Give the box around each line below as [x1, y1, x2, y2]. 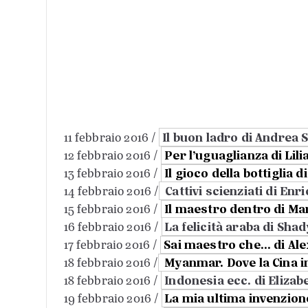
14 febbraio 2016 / [63, 182, 159, 199]
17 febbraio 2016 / [63, 236, 160, 253]
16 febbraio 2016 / [63, 218, 159, 235]
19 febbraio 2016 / [63, 289, 162, 307]
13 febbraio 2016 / [63, 164, 161, 181]
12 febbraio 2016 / [63, 146, 161, 164]
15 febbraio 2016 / [63, 200, 161, 217]
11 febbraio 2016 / [63, 129, 156, 146]
